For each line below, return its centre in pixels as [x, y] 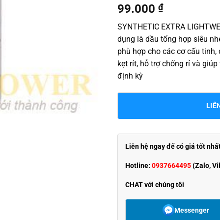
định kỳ [130, 76]
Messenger [192, 210]
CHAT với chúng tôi [155, 184]
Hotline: [138, 165]
